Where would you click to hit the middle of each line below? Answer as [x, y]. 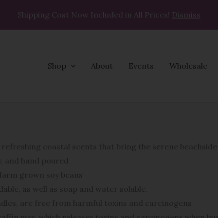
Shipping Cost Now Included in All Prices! [95, 15]
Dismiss [186, 15]
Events [141, 66]
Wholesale [189, 66]
